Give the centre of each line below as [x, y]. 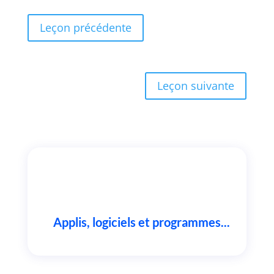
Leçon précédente [85, 28]
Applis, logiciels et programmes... [141, 222]
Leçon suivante [196, 86]
